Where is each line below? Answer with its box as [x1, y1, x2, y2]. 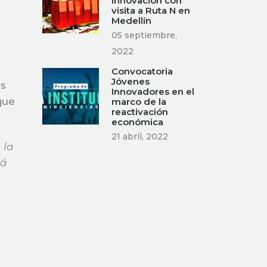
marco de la [111, 96, 166, 107]
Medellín [111, 15, 151, 26]
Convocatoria [111, 66, 173, 77]
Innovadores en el [111, 86, 194, 97]
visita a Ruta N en [111, 5, 190, 16]
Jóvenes [111, 76, 150, 87]
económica [111, 116, 163, 128]
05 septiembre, [111, 30, 177, 41]
